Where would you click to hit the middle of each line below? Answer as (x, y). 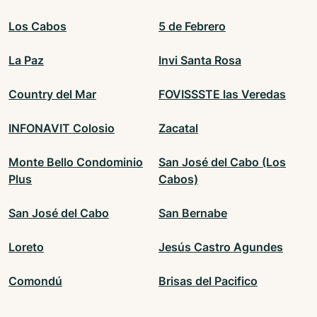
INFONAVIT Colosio (62, 128)
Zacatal (178, 128)
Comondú (35, 281)
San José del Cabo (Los (222, 162)
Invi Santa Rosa (200, 60)
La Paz (26, 60)
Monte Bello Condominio (76, 162)
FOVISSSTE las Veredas (222, 94)
